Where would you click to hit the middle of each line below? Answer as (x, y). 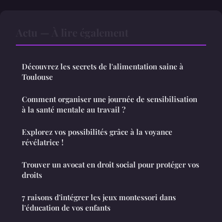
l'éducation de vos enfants (66, 208)
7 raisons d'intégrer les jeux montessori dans (99, 197)
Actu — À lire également (72, 32)
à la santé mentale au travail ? (74, 110)
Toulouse (37, 77)
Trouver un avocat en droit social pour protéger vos (111, 165)
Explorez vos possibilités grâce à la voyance (97, 132)
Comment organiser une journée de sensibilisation (110, 99)
